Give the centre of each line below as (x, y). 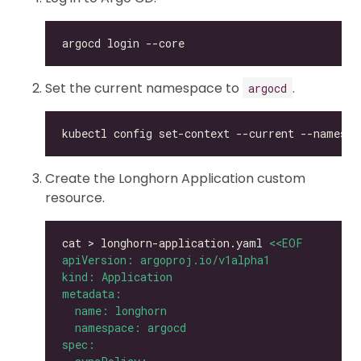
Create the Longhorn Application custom (175, 178)
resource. (75, 197)
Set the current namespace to (144, 88)
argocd (268, 88)
